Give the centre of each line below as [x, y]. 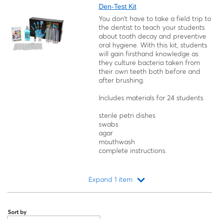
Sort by [17, 212]
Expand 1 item [111, 179]
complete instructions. [132, 151]
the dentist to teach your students [152, 27]
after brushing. [121, 80]
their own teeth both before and [149, 71]
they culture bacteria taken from [149, 63]
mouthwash [117, 142]
